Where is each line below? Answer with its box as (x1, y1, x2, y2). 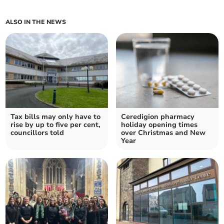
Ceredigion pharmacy (121, 112, 194, 122)
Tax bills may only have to (10, 112, 101, 122)
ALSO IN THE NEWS (5, 18, 66, 26)
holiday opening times (121, 120, 197, 130)
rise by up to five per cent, (10, 120, 101, 130)
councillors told (10, 128, 64, 138)
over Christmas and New (121, 128, 205, 138)
